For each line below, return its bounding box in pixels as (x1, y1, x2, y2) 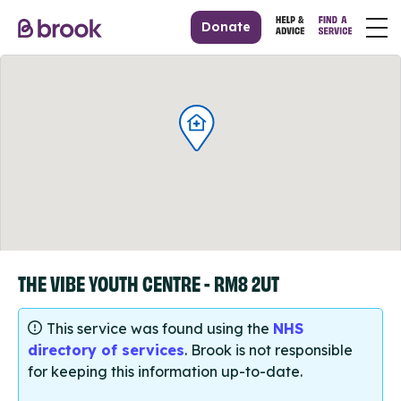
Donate (201, 19, 252, 35)
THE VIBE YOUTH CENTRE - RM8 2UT (18, 269, 279, 295)
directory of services (28, 341, 184, 360)
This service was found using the (47, 320, 273, 338)
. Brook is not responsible (184, 341, 353, 360)
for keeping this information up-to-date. (28, 363, 303, 381)
